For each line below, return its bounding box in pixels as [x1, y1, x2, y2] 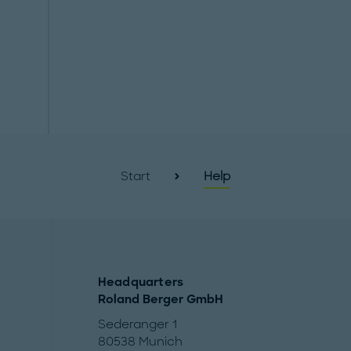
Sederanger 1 [97, 317, 177, 332]
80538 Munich [97, 334, 183, 349]
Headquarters [97, 274, 184, 290]
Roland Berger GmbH [97, 291, 223, 307]
